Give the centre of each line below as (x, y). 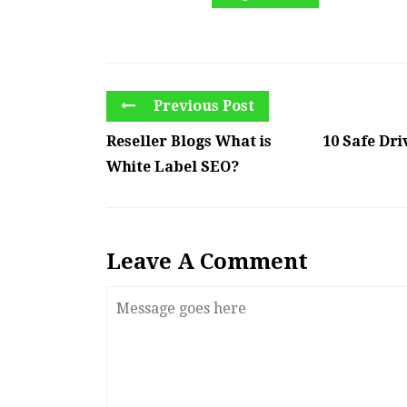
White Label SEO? (173, 167)
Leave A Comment (207, 262)
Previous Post (202, 106)
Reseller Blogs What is (189, 142)
